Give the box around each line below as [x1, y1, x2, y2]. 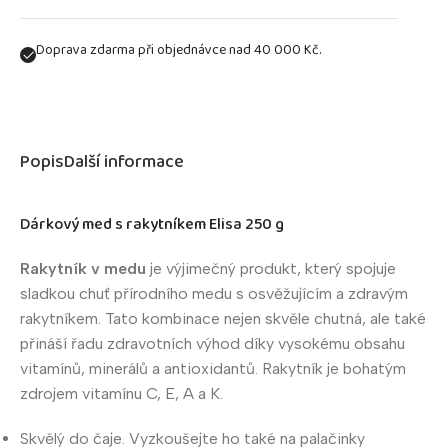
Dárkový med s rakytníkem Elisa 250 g [20, 211, 284, 237]
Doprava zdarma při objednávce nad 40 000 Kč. [36, 38, 321, 61]
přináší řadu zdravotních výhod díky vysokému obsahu [20, 333, 405, 353]
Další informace [64, 148, 184, 177]
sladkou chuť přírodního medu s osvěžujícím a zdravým [20, 283, 408, 303]
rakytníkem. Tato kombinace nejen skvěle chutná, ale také [20, 308, 426, 328]
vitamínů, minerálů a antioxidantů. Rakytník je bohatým [20, 358, 406, 378]
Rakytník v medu [20, 258, 146, 278]
